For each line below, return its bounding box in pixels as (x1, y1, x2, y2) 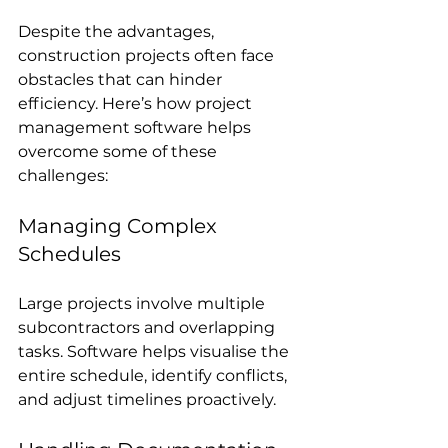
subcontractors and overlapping (18, 317, 279, 337)
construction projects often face (18, 45, 278, 65)
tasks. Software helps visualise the (18, 341, 293, 361)
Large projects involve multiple (18, 293, 269, 313)
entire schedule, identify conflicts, (18, 365, 291, 385)
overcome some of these (18, 141, 221, 161)
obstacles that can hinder (18, 69, 226, 89)
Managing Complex (18, 213, 222, 238)
